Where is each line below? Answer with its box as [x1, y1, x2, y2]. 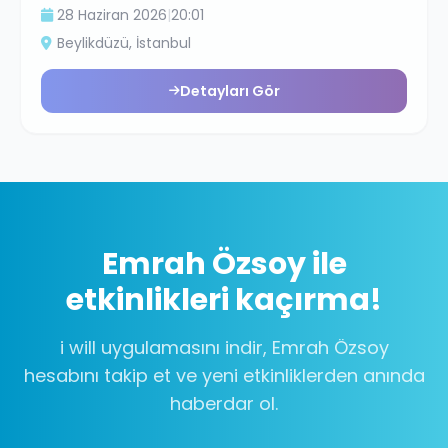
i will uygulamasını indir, [59, 335, 272, 360]
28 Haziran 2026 [57, 5, 167, 25]
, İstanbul [129, 33, 191, 53]
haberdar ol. [170, 391, 278, 416]
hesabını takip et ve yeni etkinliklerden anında [23, 363, 425, 388]
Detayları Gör [179, 81, 280, 101]
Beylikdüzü [57, 33, 129, 53]
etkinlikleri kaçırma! [66, 279, 382, 321]
